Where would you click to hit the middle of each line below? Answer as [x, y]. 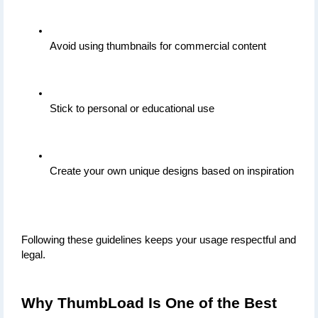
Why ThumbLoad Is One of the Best [149, 303]
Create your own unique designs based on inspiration [172, 171]
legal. [33, 255]
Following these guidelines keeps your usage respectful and [159, 240]
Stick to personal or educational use [132, 109]
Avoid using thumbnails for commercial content [158, 46]
